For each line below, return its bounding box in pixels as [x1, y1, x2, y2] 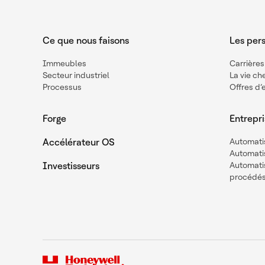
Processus [43, 82, 82, 92]
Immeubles [43, 58, 86, 68]
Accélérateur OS [43, 136, 115, 148]
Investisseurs [43, 160, 99, 172]
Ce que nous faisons [43, 34, 129, 46]
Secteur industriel [43, 70, 109, 80]
